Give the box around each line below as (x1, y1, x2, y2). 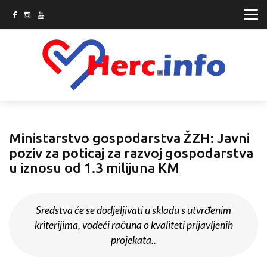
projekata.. (111, 234, 156, 247)
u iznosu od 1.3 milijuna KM (9, 160, 179, 176)
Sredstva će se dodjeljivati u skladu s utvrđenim (36, 204, 231, 217)
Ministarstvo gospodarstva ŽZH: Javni (9, 131, 250, 146)
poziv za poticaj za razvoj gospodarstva (9, 145, 253, 161)
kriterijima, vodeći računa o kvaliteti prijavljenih (34, 219, 233, 232)
